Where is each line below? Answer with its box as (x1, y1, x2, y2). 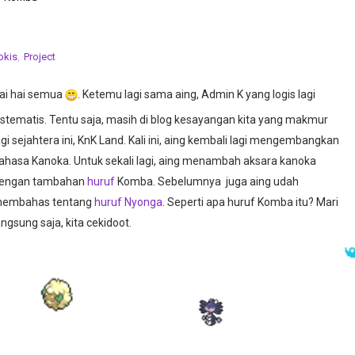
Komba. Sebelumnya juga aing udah (115, 174, 299, 188)
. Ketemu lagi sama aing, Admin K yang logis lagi (78, 87, 315, 101)
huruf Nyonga (94, 195, 162, 208)
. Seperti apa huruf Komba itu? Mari (162, 195, 338, 208)
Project (24, 50, 55, 63)
